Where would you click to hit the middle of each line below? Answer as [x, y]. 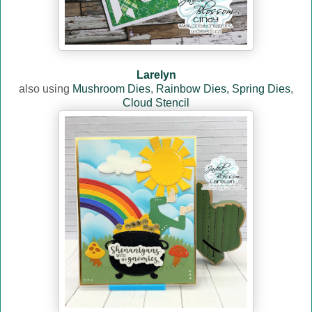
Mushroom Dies [111, 89]
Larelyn [156, 75]
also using [46, 89]
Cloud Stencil [156, 103]
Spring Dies [261, 89]
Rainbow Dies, [193, 89]
